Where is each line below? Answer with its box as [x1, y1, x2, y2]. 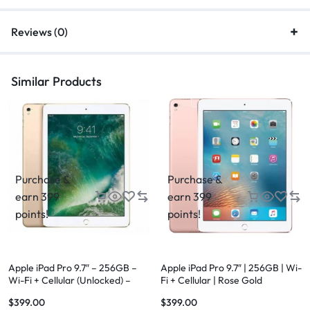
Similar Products [11, 73, 102, 90]
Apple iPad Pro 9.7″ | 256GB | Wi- [161, 262, 302, 275]
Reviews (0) [11, 25, 68, 39]
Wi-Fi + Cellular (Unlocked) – [8, 274, 131, 287]
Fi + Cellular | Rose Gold [161, 274, 262, 287]
